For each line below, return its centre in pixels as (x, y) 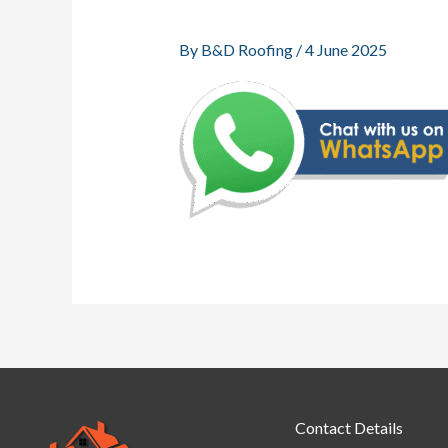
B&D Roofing (248, 50)
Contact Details (349, 428)
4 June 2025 (345, 50)
